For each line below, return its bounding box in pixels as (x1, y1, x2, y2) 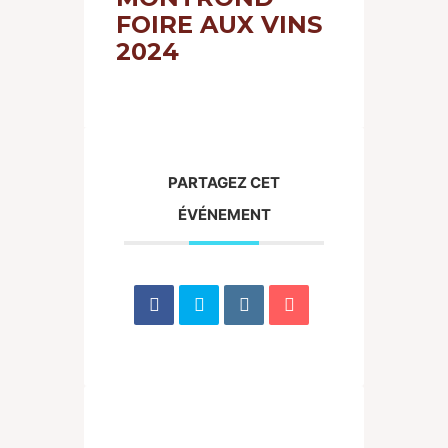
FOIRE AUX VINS (116, 10, 322, 39)
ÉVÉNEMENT (177, 205, 271, 224)
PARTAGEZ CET (168, 173, 280, 192)
